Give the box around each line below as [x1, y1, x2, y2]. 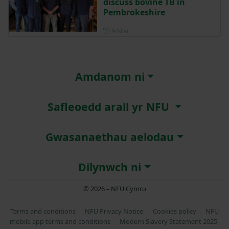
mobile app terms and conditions [9, 217, 110, 226]
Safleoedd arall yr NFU [47, 99, 172, 114]
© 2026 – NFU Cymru [83, 184, 146, 194]
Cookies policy [152, 207, 196, 216]
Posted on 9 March [128, 25, 186, 35]
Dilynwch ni [78, 159, 142, 174]
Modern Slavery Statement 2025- [120, 217, 220, 226]
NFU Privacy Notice [85, 207, 144, 216]
